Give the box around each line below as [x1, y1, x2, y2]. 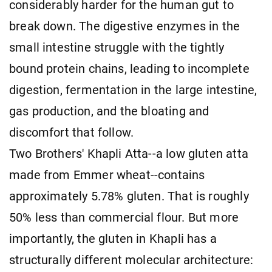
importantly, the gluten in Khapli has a [9, 231, 217, 246]
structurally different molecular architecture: [9, 253, 254, 267]
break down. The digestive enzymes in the [9, 19, 240, 33]
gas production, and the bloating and [9, 104, 209, 118]
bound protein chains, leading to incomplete [9, 61, 250, 76]
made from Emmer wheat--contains [9, 168, 205, 182]
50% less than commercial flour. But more [9, 210, 239, 225]
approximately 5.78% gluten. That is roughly [9, 189, 249, 203]
